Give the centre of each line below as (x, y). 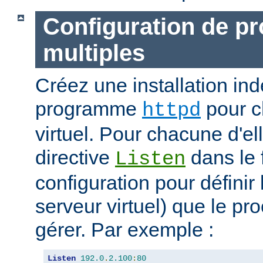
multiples (94, 53)
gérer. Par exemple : (124, 230)
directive (75, 158)
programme (89, 109)
